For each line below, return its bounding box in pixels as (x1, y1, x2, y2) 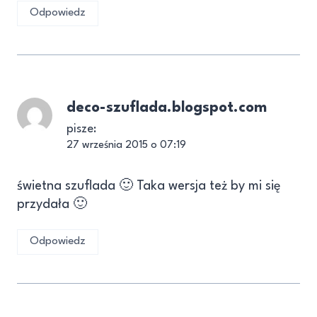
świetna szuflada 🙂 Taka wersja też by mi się (17, 179, 281, 192)
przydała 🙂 (17, 197, 87, 211)
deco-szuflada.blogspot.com (67, 100, 267, 115)
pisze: (67, 122, 96, 135)
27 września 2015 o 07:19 (67, 139, 186, 151)
